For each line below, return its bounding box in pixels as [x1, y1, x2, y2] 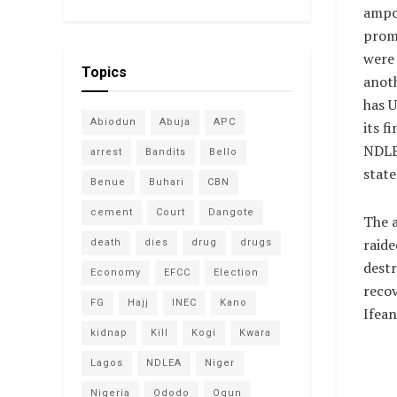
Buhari [149, 175, 184, 188]
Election [214, 266, 259, 278]
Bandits [145, 145, 186, 158]
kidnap [90, 326, 128, 339]
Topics [82, 63, 127, 81]
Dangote [208, 206, 254, 218]
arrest [90, 145, 122, 158]
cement [90, 206, 133, 218]
